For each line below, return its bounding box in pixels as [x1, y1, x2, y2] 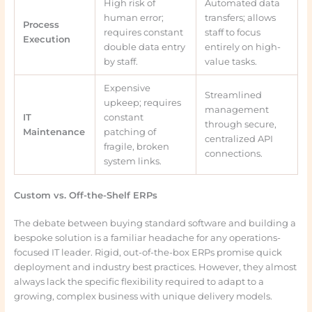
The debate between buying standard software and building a [13, 218, 296, 229]
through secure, [205, 119, 277, 130]
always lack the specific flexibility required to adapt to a [13, 276, 264, 288]
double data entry [104, 42, 186, 53]
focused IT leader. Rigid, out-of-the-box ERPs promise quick [13, 247, 282, 258]
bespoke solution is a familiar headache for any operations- [13, 233, 281, 244]
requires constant [104, 27, 184, 38]
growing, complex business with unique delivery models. [13, 291, 272, 302]
